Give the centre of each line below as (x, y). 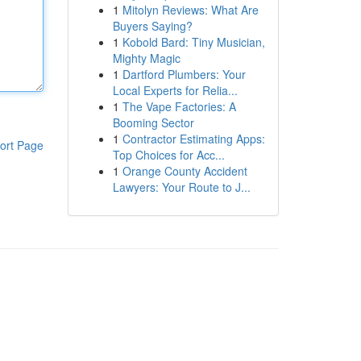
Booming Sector (153, 122)
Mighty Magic (146, 58)
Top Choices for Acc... (168, 155)
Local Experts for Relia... (175, 90)
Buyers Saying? (152, 26)
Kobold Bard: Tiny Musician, (193, 42)
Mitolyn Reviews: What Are (190, 10)
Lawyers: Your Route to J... (181, 187)
